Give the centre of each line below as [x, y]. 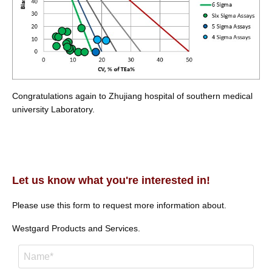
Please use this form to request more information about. [119, 206]
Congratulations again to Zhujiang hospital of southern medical [132, 96]
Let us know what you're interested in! [111, 181]
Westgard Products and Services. [76, 229]
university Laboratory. [53, 110]
